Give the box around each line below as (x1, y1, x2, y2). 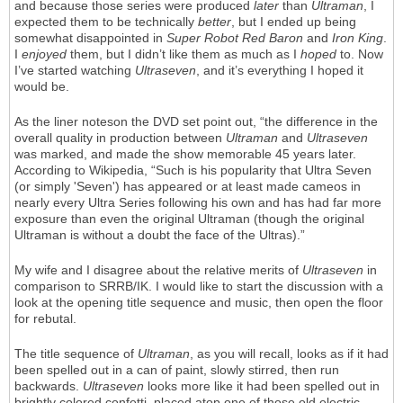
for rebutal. (14, 311, 76, 327)
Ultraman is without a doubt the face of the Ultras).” (14, 228, 305, 243)
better (198, 14, 231, 30)
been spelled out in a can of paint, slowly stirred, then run (14, 363, 339, 378)
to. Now (336, 47, 383, 62)
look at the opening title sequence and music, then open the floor (14, 295, 383, 310)
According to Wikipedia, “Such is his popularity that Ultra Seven (14, 163, 372, 178)
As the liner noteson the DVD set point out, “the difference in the (14, 114, 378, 130)
